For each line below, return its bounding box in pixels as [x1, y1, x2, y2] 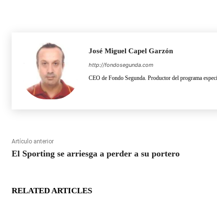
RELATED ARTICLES [12, 186, 92, 195]
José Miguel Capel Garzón [89, 46, 173, 55]
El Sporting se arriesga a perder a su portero [12, 148, 180, 158]
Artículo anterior [12, 138, 54, 145]
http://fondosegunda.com [89, 61, 154, 68]
